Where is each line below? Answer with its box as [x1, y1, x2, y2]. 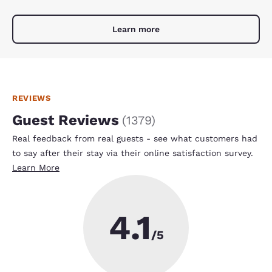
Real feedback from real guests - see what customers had [12, 133, 257, 143]
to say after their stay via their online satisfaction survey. [12, 148, 253, 158]
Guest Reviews [12, 111, 119, 129]
